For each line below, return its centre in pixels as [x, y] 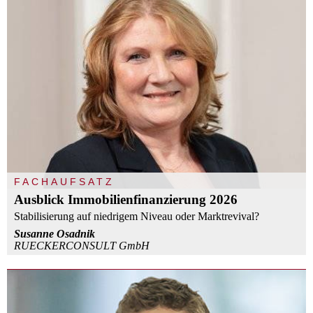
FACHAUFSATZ [64, 181]
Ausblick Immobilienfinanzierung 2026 [126, 199]
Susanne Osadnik [54, 233]
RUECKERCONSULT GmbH [82, 245]
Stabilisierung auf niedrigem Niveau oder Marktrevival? [137, 216]
